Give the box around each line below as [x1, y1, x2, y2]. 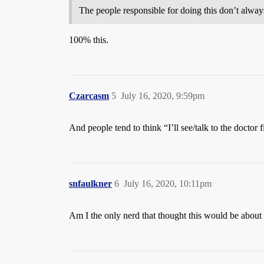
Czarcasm [69, 91, 109, 101]
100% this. [69, 35, 108, 45]
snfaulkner [69, 179, 112, 189]
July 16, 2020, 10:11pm [124, 179, 212, 189]
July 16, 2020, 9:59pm [121, 91, 204, 101]
